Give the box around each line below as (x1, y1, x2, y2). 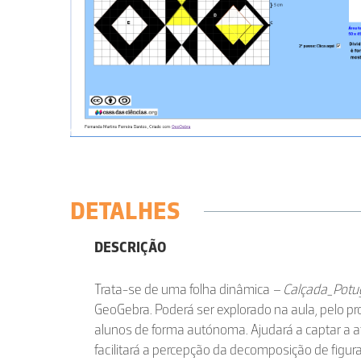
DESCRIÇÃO (94, 239, 166, 256)
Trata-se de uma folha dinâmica (94, 280, 272, 298)
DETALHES (70, 196, 180, 226)
